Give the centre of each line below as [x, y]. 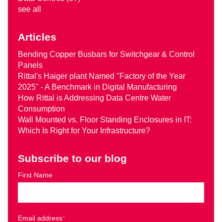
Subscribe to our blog [72, 158]
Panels [30, 65]
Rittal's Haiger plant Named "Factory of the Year [102, 76]
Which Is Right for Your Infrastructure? [84, 130]
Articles [37, 37]
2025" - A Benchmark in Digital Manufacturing [97, 87]
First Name [35, 175]
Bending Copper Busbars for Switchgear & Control [106, 54]
